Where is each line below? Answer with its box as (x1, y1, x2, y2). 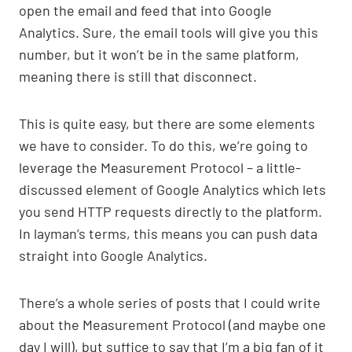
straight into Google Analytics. (19, 246, 207, 264)
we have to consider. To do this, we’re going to (19, 136, 308, 154)
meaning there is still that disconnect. (19, 67, 257, 85)
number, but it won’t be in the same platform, (19, 45, 299, 63)
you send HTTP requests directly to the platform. (19, 202, 322, 220)
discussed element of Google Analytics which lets (19, 180, 326, 198)
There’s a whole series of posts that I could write (19, 293, 321, 311)
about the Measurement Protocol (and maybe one (19, 315, 326, 333)
